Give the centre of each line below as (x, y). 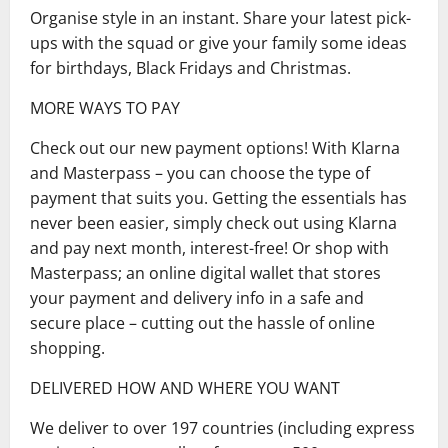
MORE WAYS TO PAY (105, 107)
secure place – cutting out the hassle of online (202, 322)
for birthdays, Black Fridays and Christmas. (190, 67)
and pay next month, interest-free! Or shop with (209, 247)
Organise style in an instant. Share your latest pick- (220, 17)
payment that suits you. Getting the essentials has (218, 197)
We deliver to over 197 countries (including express (222, 427)
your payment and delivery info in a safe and (197, 297)
